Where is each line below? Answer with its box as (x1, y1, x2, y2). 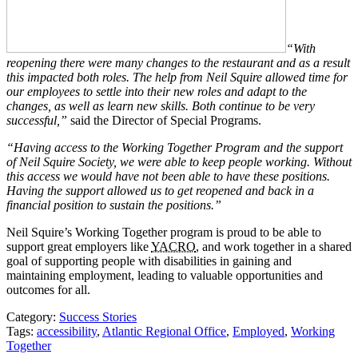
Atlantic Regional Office (102, 324, 226, 338)
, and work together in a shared (196, 239, 352, 253)
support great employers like (6, 239, 151, 253)
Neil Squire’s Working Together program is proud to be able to (6, 225, 321, 239)
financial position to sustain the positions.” (6, 197, 221, 212)
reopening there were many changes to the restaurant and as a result (6, 55, 350, 70)
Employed (233, 324, 284, 338)
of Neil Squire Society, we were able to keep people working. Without (6, 154, 352, 169)
